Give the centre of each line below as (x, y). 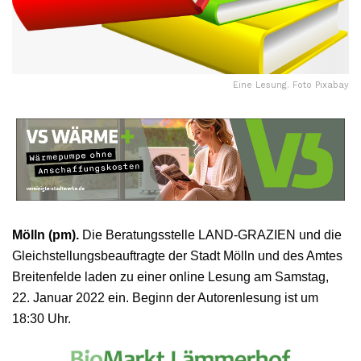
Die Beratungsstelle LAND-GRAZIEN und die (210, 234)
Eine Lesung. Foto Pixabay (291, 85)
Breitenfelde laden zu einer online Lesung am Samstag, (170, 276)
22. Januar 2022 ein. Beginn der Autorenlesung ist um (165, 297)
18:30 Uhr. (41, 318)
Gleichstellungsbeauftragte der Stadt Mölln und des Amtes (177, 255)
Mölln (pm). (46, 234)
